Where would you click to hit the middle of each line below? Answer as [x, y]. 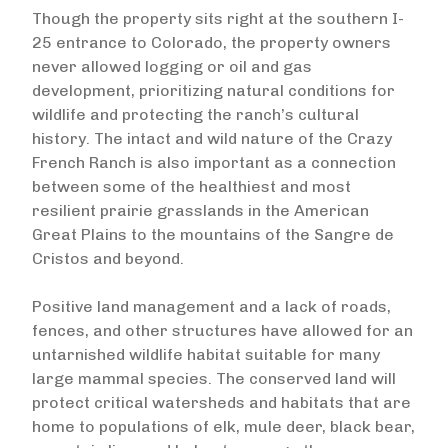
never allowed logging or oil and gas [172, 66]
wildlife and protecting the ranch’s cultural [195, 114]
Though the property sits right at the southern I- [218, 18]
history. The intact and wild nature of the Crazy [212, 138]
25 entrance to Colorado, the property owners [211, 42]
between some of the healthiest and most [191, 186]
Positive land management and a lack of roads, [211, 306]
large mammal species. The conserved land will [214, 378]
